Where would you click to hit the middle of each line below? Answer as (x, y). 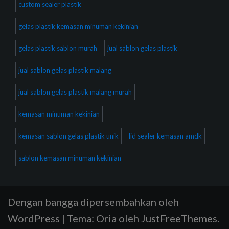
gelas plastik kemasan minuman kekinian (78, 26)
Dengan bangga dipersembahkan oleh (93, 202)
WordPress (34, 219)
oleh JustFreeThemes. (168, 219)
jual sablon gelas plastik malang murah (75, 92)
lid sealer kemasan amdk (165, 136)
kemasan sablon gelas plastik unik (68, 136)
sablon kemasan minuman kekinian (70, 158)
